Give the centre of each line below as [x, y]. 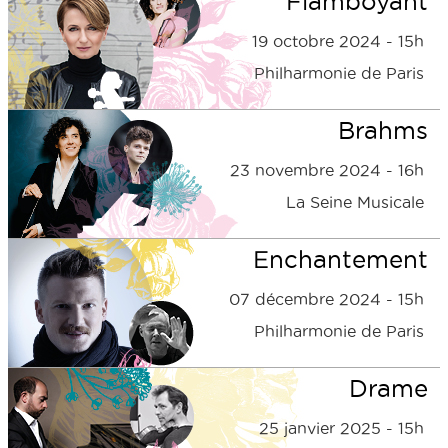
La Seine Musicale [355, 202]
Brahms [383, 130]
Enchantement [340, 259]
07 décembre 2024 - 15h [326, 299]
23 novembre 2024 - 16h [327, 170]
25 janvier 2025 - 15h [341, 428]
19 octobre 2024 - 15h [338, 41]
